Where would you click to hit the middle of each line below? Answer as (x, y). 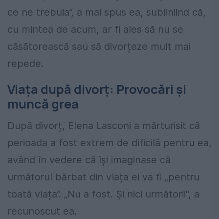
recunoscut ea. (42, 211)
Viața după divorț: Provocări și (97, 89)
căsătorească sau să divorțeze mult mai (99, 47)
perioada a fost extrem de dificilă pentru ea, (109, 142)
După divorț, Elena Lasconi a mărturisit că (104, 125)
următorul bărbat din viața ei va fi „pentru (103, 177)
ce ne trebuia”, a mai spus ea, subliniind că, (107, 12)
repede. (25, 64)
